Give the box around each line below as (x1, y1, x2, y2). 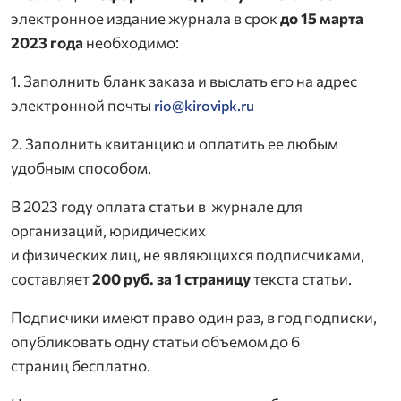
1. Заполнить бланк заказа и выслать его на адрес (11, 72, 357, 91)
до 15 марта (280, 9, 363, 29)
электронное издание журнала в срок (11, 9, 280, 29)
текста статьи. (251, 269, 354, 289)
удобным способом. (11, 158, 151, 178)
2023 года (11, 33, 83, 53)
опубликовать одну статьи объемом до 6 (11, 332, 300, 352)
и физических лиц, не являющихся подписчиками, (11, 245, 364, 265)
